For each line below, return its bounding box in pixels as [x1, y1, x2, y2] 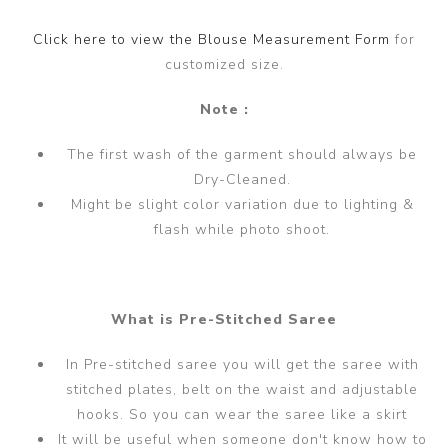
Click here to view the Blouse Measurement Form [33, 29, 395, 49]
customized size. [164, 54, 284, 74]
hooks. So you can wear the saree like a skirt [77, 404, 407, 424]
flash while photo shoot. [154, 219, 330, 239]
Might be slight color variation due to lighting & [70, 194, 414, 214]
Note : [199, 99, 249, 119]
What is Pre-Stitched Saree [111, 309, 337, 329]
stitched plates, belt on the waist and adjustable [66, 379, 418, 399]
